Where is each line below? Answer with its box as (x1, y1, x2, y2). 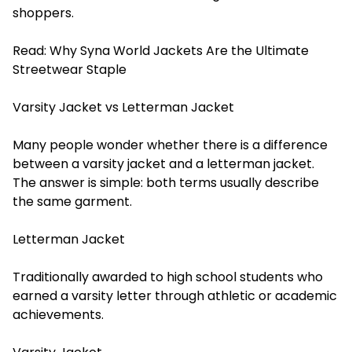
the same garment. (13, 192, 132, 211)
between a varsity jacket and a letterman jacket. (13, 154, 314, 173)
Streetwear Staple (13, 60, 126, 79)
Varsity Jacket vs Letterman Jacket (13, 97, 234, 116)
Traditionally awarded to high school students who (13, 267, 323, 286)
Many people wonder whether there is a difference (13, 135, 328, 154)
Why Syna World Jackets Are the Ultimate (49, 41, 309, 60)
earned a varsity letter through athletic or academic (13, 286, 337, 305)
